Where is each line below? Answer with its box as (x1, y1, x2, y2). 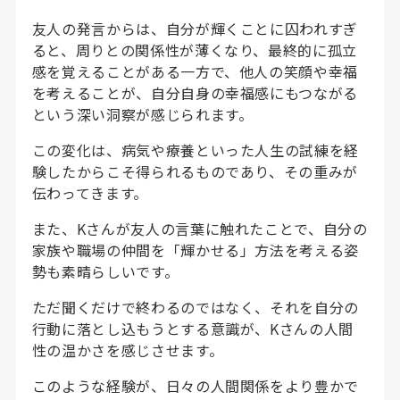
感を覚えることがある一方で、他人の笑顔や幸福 (31, 60, 358, 82)
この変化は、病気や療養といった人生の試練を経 (31, 138, 359, 161)
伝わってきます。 (31, 181, 148, 204)
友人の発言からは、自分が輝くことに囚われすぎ (31, 17, 358, 39)
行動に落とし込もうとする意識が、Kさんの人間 (31, 317, 354, 339)
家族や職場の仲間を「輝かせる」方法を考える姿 (31, 238, 359, 261)
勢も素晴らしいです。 (31, 260, 179, 282)
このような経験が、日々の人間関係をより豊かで (31, 374, 359, 396)
